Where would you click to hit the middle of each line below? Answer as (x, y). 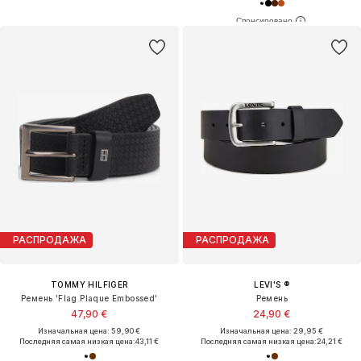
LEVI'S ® (272, 284)
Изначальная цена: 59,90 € (89, 330)
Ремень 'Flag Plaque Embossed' (89, 298)
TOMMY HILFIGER (89, 284)
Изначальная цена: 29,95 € (272, 330)
